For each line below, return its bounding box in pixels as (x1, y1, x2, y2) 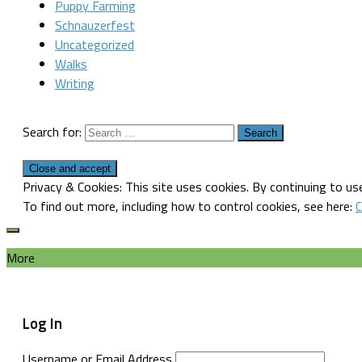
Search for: (23, 122, 82, 141)
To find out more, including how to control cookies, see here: (23, 196, 356, 216)
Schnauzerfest (55, 15, 135, 35)
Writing (55, 74, 95, 93)
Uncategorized (55, 35, 134, 54)
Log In (23, 311, 62, 335)
